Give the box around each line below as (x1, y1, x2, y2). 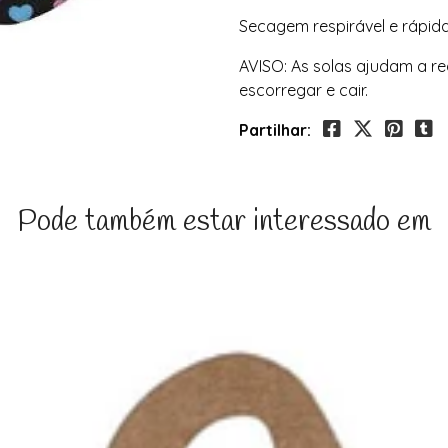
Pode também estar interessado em (17, 203, 431, 243)
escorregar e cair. (239, 80, 368, 101)
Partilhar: (239, 120, 311, 141)
